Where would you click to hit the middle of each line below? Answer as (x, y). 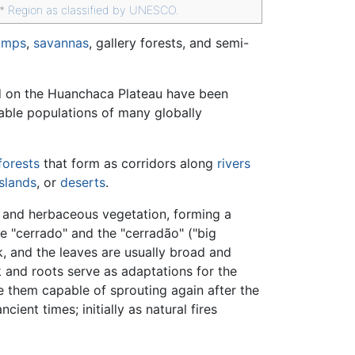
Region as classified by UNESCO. (94, 10)
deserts (83, 182)
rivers (234, 163)
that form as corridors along (128, 163)
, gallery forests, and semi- (169, 42)
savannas (61, 42)
